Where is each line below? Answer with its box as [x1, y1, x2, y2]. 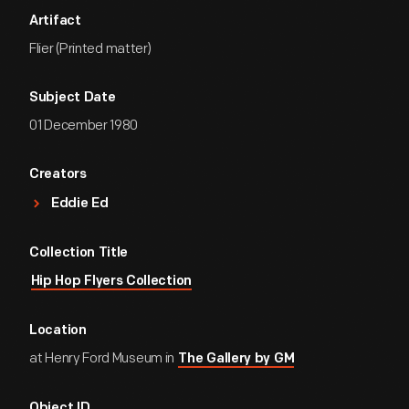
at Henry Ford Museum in [29, 350, 177, 367]
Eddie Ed [51, 197, 109, 211]
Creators [29, 168, 87, 182]
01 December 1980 [29, 117, 139, 134]
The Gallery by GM [178, 352, 295, 366]
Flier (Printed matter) [29, 40, 152, 58]
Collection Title [29, 246, 129, 260]
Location [29, 324, 87, 338]
